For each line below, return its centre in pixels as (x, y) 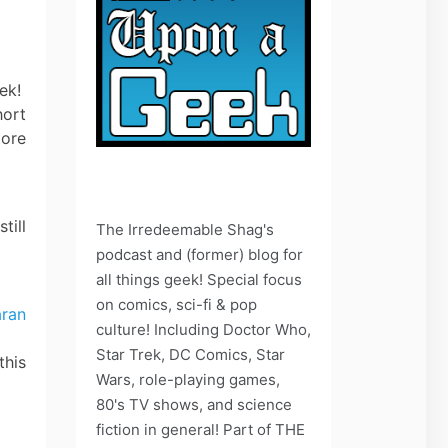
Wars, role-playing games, (188, 379)
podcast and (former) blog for (199, 254)
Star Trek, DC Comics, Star (190, 354)
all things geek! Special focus (199, 279)
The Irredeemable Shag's (185, 229)
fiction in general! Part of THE (200, 429)
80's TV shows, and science (194, 404)
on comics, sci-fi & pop (176, 304)
